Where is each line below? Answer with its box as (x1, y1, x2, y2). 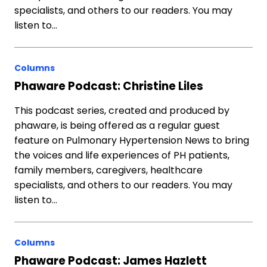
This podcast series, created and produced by (14, 104, 229, 117)
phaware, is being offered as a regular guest (14, 119, 220, 132)
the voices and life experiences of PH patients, (14, 148, 229, 162)
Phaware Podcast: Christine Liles (14, 79, 203, 94)
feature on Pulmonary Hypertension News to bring (14, 133, 249, 147)
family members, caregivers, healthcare (14, 163, 203, 177)
